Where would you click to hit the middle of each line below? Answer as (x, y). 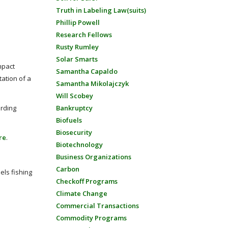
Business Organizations (93, 157)
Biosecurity (74, 132)
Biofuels (69, 120)
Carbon (67, 169)
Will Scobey (74, 96)
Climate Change (81, 193)
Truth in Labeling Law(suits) (101, 10)
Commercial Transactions (97, 206)
